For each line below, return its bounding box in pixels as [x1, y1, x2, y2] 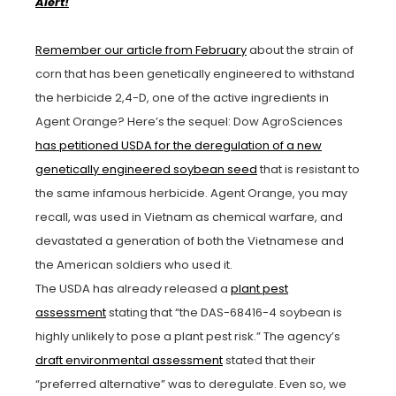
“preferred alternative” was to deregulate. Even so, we [35, 375, 346, 392]
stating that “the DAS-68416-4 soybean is [106, 303, 342, 321]
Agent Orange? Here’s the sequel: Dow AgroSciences [35, 112, 343, 130]
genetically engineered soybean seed [35, 160, 257, 178]
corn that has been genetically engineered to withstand [35, 65, 354, 82]
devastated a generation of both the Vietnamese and [35, 232, 344, 249]
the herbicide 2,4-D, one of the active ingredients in [35, 88, 329, 106]
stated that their [223, 351, 316, 369]
